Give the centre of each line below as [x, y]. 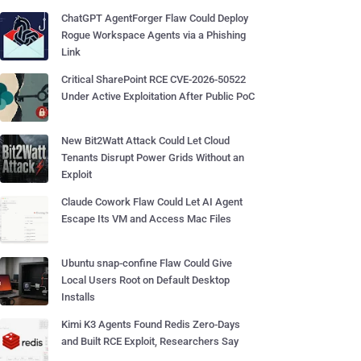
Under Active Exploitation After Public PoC [158, 96]
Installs [78, 297]
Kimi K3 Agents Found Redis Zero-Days [151, 324]
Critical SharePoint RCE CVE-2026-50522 [154, 79]
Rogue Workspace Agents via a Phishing [154, 35]
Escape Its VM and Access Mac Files [146, 219]
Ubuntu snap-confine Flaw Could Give [147, 263]
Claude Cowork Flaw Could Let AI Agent [152, 202]
